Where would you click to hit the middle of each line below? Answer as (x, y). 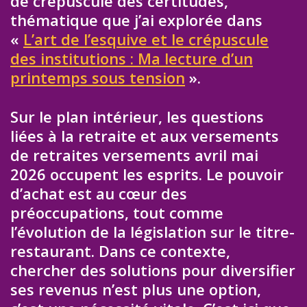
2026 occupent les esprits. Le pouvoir (147, 174)
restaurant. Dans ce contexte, (120, 250)
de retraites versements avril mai (134, 155)
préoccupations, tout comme (117, 212)
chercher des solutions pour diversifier (153, 270)
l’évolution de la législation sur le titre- (152, 231)
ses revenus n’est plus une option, (136, 289)
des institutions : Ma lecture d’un (132, 58)
